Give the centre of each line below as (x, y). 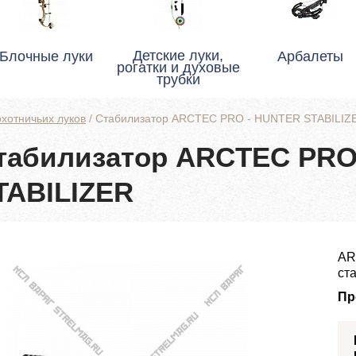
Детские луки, (178, 56)
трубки (178, 79)
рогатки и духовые (178, 68)
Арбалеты (310, 56)
